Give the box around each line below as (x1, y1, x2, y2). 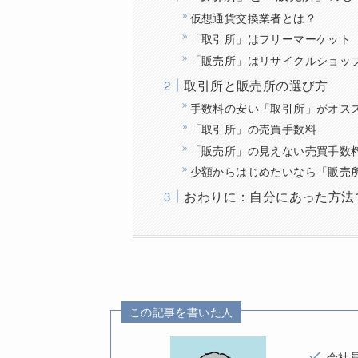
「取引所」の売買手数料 (189, 120, 317, 137)
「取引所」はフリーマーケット (189, 30, 352, 47)
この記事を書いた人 (129, 303, 233, 320)
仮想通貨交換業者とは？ (189, 8, 317, 26)
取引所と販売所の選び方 (184, 75, 328, 94)
